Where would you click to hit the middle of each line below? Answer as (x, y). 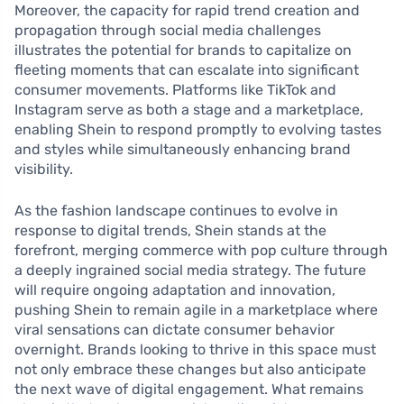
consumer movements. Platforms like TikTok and (175, 90)
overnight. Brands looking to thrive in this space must (195, 350)
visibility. (44, 170)
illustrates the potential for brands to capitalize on (183, 50)
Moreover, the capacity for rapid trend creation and (187, 11)
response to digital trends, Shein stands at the (170, 231)
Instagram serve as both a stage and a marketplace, (189, 110)
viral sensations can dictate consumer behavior (174, 330)
